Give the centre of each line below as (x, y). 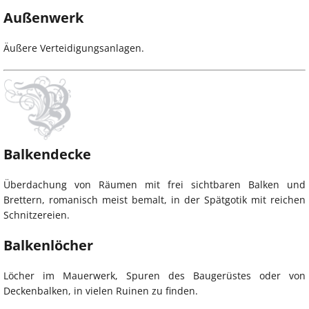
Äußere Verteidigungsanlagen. (74, 48)
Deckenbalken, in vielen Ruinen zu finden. (101, 290)
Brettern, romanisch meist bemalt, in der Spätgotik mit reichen (154, 199)
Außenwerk (43, 18)
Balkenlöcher (48, 245)
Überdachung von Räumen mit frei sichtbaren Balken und (154, 184)
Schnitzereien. (37, 215)
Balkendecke (47, 154)
